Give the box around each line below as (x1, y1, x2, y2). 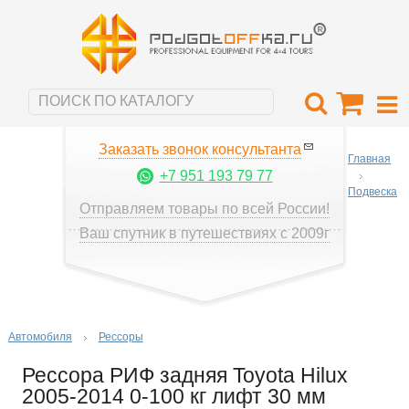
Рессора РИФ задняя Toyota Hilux (21, 362, 348, 387)
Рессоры (98, 330, 143, 343)
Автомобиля (7, 330, 72, 343)
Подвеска (348, 184, 397, 198)
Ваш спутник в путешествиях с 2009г (79, 225, 330, 241)
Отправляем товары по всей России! (79, 200, 330, 216)
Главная (348, 152, 391, 165)
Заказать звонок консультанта (99, 141, 301, 157)
